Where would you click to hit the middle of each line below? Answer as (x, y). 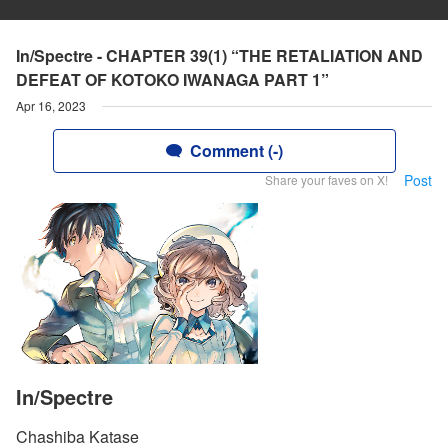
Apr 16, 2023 (51, 105)
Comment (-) (236, 150)
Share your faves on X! (326, 179)
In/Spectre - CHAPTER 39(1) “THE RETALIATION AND (219, 55)
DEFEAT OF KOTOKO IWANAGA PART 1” (172, 79)
